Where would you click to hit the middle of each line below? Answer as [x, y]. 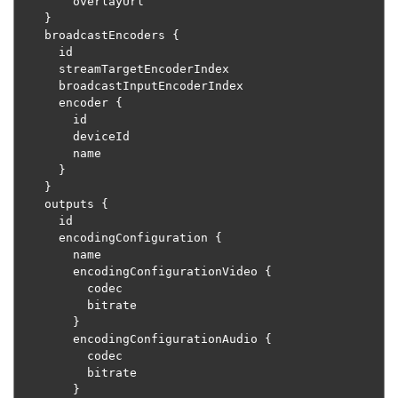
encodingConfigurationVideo [169, 272]
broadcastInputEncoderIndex [37, 86]
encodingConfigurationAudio [169, 339]
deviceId [44, 137]
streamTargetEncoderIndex [37, 69]
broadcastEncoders [108, 36]
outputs [73, 204]
